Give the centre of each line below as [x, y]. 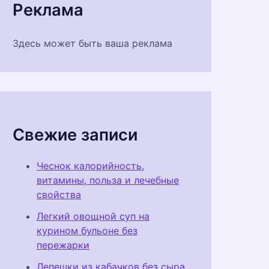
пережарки [63, 245]
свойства [59, 195]
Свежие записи [75, 134]
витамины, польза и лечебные [108, 180]
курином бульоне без [87, 231]
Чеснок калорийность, [90, 166]
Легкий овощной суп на [93, 216]
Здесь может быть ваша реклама [92, 44]
